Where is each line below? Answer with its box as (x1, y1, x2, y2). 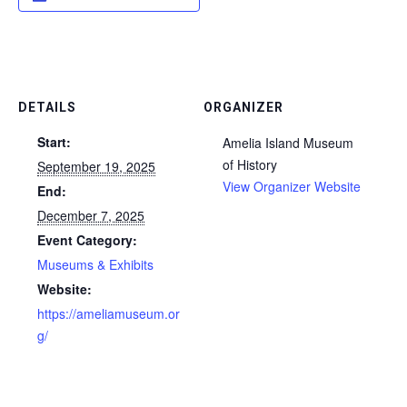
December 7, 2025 (37, 206, 144, 224)
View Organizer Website (223, 177, 361, 195)
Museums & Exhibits (37, 255, 154, 273)
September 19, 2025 (37, 157, 155, 175)
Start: (37, 133, 71, 151)
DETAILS (18, 100, 76, 114)
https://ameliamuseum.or (37, 304, 180, 323)
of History (223, 155, 277, 174)
